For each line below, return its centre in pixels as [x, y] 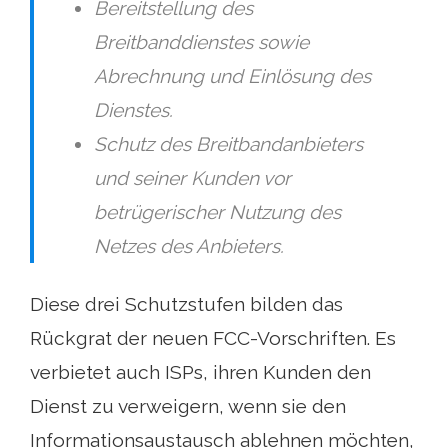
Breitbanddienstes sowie [201, 42]
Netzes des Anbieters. [189, 246]
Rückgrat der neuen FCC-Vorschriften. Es [213, 338]
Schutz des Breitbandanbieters [228, 144]
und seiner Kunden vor [192, 178]
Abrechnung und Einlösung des [232, 76]
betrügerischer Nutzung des [217, 212]
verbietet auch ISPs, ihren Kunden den [200, 372]
